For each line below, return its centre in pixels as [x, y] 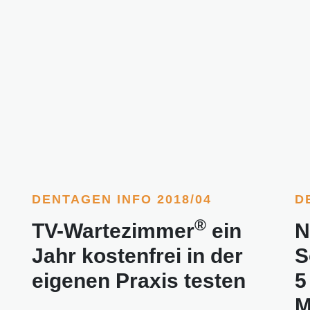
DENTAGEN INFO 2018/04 [122, 200]
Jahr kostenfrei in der [137, 256]
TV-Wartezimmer [113, 231]
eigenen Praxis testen [139, 281]
